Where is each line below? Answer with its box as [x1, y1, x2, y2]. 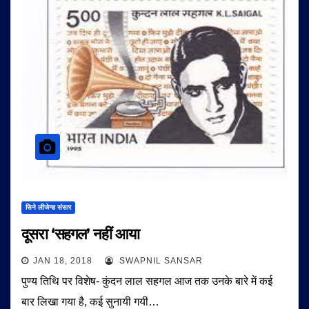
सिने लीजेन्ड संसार [26, 203, 71, 211]
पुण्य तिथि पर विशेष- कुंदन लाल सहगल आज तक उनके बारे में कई [21, 275, 272, 287]
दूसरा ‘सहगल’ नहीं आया [21, 225, 139, 243]
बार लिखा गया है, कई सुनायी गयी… [21, 296, 159, 308]
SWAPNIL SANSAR [117, 256, 203, 266]
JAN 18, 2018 [33, 256, 92, 266]
